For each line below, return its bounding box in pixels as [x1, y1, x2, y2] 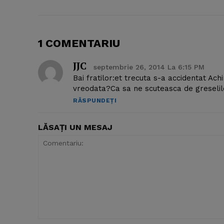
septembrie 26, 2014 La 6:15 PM [93, 62, 204, 71]
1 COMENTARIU [38, 36, 120, 49]
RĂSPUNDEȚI [73, 96, 116, 104]
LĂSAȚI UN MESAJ [38, 122, 112, 132]
